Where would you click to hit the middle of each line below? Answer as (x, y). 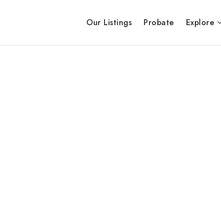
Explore (201, 23)
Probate (159, 23)
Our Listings (109, 23)
